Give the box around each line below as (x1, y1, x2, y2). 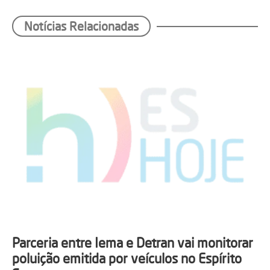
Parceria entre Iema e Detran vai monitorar (12, 234, 253, 251)
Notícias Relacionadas (24, 19, 139, 34)
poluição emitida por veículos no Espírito (12, 250, 242, 267)
